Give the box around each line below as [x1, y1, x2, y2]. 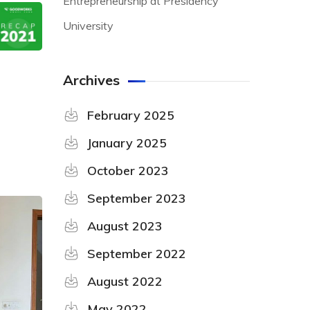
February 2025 [87, 107, 174, 123]
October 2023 [87, 163, 169, 179]
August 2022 [87, 273, 163, 289]
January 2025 [87, 135, 167, 151]
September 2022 [87, 246, 186, 262]
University [63, 19, 113, 33]
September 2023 [87, 190, 186, 206]
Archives [63, 71, 120, 89]
